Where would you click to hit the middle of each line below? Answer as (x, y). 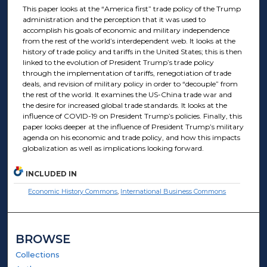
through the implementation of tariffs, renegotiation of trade (127, 73)
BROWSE (43, 239)
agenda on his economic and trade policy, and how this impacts (131, 138)
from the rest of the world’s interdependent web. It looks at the (129, 41)
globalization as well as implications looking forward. (113, 148)
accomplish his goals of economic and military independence (126, 30)
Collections (38, 255)
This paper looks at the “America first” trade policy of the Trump (131, 9)
